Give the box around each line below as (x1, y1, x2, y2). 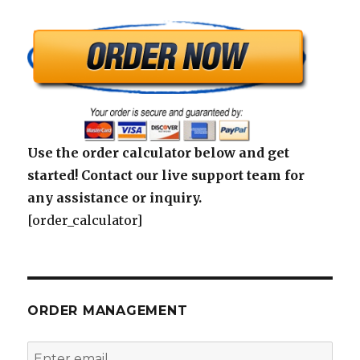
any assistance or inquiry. (27, 190, 202, 207)
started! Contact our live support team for (27, 167, 305, 184)
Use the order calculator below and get (27, 145, 290, 162)
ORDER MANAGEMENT (27, 303, 188, 319)
